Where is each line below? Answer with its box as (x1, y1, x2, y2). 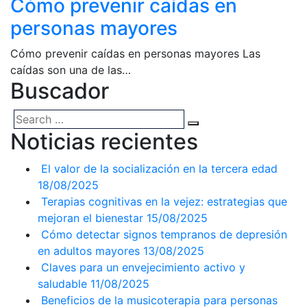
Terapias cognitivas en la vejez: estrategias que (41, 194, 287, 208)
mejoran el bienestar (38, 210, 143, 225)
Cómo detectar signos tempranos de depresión (41, 227, 287, 241)
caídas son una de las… (10, 62, 131, 77)
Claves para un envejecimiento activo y (41, 260, 245, 274)
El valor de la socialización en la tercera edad (41, 161, 278, 175)
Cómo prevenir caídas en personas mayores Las (10, 46, 260, 60)
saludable (38, 276, 87, 291)
